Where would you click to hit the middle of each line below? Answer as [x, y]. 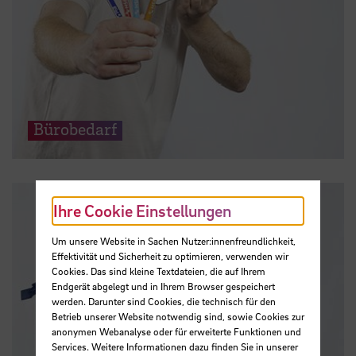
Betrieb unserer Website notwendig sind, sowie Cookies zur [178, 316]
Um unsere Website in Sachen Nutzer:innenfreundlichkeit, [173, 240]
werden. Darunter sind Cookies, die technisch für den [163, 301]
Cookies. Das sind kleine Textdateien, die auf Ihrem [158, 271]
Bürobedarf [75, 128]
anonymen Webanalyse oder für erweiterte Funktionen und [176, 331]
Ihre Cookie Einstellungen [142, 211]
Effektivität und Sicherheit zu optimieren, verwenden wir [170, 255]
